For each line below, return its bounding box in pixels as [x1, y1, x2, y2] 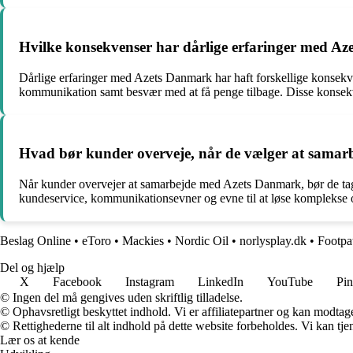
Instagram [125, 275, 174, 289]
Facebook [53, 275, 102, 289]
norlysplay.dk [240, 234, 307, 248]
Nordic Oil [175, 234, 229, 248]
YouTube [267, 275, 313, 289]
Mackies [122, 234, 164, 248]
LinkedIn [198, 275, 243, 289]
